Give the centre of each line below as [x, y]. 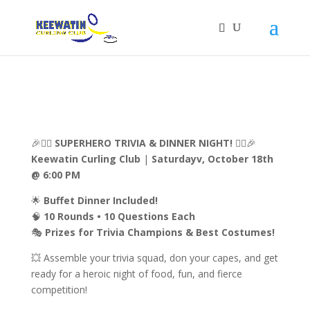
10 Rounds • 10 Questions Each [119, 216]
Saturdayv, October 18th [211, 159]
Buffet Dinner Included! [100, 200]
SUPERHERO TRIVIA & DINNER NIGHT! [143, 143]
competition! [59, 290]
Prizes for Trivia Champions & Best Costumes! [159, 232]
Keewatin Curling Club [85, 159]
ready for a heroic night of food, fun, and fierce [136, 274]
